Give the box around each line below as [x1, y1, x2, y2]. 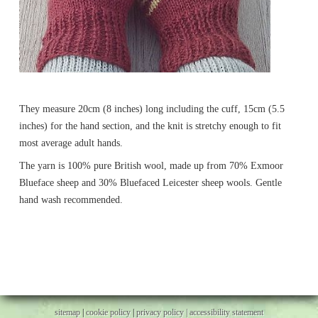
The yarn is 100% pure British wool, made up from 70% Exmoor [19, 160, 283, 172]
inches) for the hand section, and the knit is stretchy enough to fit [19, 121, 281, 132]
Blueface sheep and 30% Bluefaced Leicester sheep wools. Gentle [19, 177, 282, 189]
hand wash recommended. [19, 194, 123, 206]
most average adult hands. [19, 138, 123, 149]
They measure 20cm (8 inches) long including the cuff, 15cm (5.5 [19, 104, 285, 115]
